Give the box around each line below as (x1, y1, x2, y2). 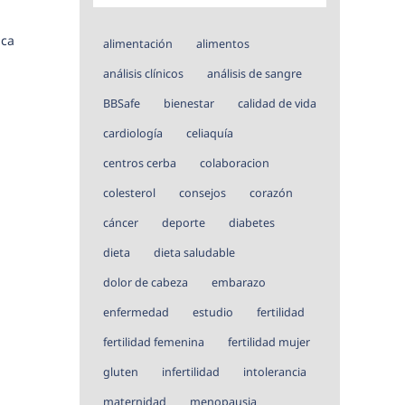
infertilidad (162, 363, 220, 380)
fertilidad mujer (228, 334, 310, 350)
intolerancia (243, 363, 306, 380)
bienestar (164, 95, 214, 111)
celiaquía (186, 125, 233, 141)
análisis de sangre (207, 65, 302, 81)
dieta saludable (154, 244, 235, 260)
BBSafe (103, 95, 140, 111)
